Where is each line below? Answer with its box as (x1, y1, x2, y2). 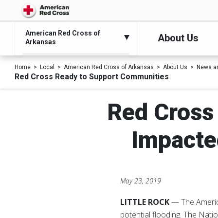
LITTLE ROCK (120, 197, 172, 207)
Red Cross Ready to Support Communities (15, 72, 169, 81)
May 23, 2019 (120, 176, 162, 185)
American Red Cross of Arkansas (64, 64, 154, 71)
